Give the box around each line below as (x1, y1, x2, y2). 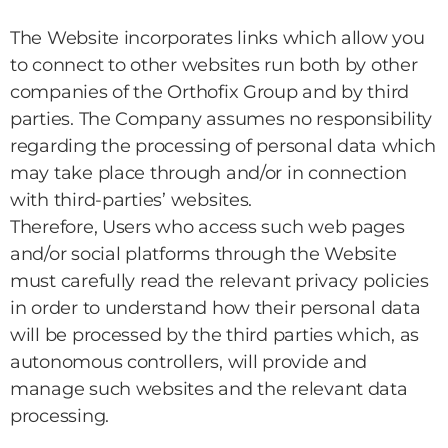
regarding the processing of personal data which (10, 135, 436, 157)
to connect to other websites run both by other (10, 54, 418, 76)
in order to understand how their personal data (10, 297, 421, 319)
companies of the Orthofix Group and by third (10, 81, 410, 103)
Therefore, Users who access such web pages (10, 216, 405, 238)
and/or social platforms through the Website (10, 243, 397, 265)
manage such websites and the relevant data (10, 378, 408, 400)
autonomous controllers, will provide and (10, 351, 368, 373)
